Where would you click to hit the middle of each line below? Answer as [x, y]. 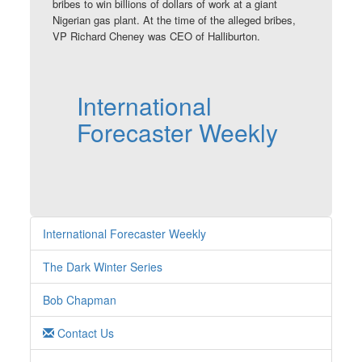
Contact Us [84, 333]
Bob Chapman [80, 300]
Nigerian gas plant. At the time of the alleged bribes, [175, 20]
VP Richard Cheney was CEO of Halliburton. [157, 36]
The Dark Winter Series [103, 267]
